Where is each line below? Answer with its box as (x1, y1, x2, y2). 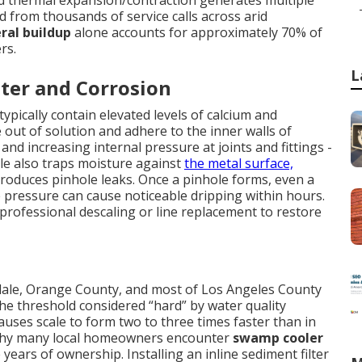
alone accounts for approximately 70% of (71, 23, 322, 41)
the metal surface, (184, 154, 293, 172)
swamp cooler (233, 329, 323, 347)
